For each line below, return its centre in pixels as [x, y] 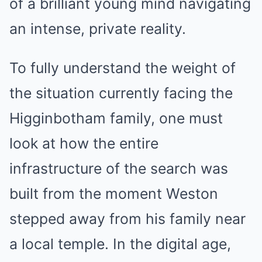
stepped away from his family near [127, 219]
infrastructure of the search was [119, 168]
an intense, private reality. [98, 29]
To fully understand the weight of [123, 68]
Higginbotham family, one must [116, 118]
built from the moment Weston [114, 194]
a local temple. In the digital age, [120, 244]
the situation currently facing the [121, 93]
